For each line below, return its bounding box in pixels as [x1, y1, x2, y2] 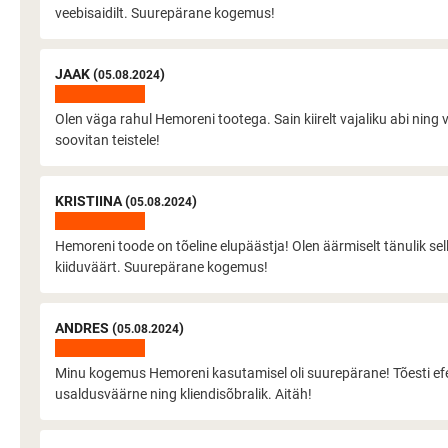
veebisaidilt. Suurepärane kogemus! [55, 5, 275, 21]
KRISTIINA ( [55, 193, 130, 209]
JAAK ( [55, 66, 98, 82]
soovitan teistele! [55, 132, 160, 148]
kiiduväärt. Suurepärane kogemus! [55, 259, 268, 275]
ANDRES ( [55, 320, 117, 336]
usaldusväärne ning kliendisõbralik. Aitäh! [55, 386, 312, 402]
